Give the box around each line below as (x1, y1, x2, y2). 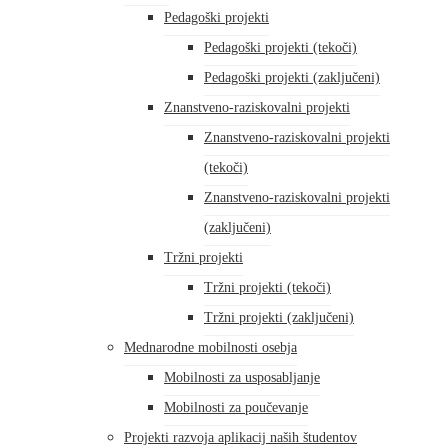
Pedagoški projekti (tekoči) (204, 40, 357, 55)
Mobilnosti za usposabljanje (164, 370, 320, 385)
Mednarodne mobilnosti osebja (124, 340, 297, 355)
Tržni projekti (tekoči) (204, 280, 331, 295)
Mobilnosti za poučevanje (164, 400, 308, 415)
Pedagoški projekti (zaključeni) (204, 70, 380, 85)
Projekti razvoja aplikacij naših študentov (124, 430, 357, 445)
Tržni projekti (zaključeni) (204, 310, 354, 325)
